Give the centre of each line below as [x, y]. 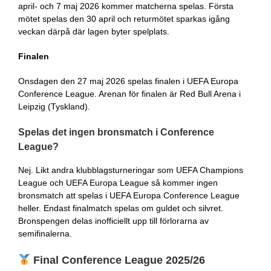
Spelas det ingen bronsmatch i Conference [116, 132]
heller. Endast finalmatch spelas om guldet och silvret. [120, 208]
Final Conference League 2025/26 [118, 260]
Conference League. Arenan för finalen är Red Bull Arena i [129, 93]
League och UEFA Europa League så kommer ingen [118, 182]
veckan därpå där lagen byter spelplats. [93, 31]
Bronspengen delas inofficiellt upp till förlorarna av [113, 220]
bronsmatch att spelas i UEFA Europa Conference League [129, 195]
